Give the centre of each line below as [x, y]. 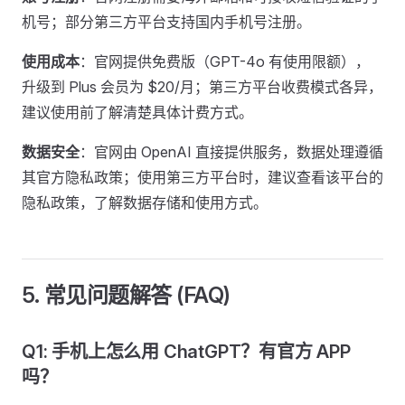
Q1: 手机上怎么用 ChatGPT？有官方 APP [186, 352]
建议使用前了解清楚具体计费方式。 [137, 112]
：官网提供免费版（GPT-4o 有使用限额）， [225, 61]
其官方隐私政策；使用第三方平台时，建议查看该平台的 [202, 177]
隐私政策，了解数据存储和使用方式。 [145, 202]
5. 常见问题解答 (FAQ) [126, 295]
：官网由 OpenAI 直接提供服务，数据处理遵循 [231, 152]
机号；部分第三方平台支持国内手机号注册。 [166, 22]
